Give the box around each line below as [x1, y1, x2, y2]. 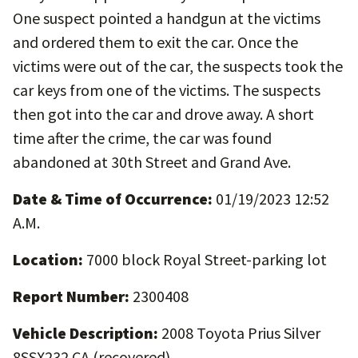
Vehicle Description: [13, 323, 158, 343]
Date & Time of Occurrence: [13, 189, 213, 209]
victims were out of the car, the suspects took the [13, 56, 343, 76]
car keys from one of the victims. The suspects [13, 80, 320, 100]
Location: [13, 249, 83, 269]
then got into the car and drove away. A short [13, 104, 314, 124]
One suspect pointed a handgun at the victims [13, 8, 320, 28]
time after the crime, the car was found [13, 128, 272, 148]
